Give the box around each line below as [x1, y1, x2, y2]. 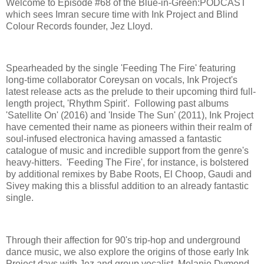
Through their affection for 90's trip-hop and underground [6, 235, 240, 245]
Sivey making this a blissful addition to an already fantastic [6, 181, 249, 192]
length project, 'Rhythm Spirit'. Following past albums [6, 98, 229, 109]
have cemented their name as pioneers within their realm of [6, 122, 252, 133]
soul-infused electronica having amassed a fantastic [6, 134, 222, 144]
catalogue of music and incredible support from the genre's [6, 146, 249, 156]
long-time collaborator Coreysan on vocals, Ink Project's [6, 75, 237, 85]
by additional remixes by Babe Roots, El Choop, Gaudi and [6, 169, 252, 180]
